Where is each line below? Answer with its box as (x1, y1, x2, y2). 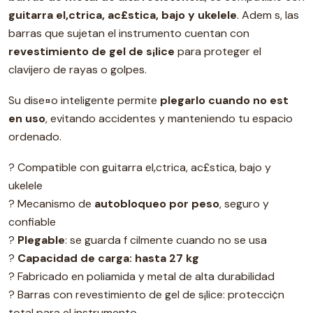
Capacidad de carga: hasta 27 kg (17, 251, 199, 265)
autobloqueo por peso (94, 196, 219, 211)
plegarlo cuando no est (160, 93, 291, 108)
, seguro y (219, 196, 269, 211)
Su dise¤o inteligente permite (8, 93, 160, 108)
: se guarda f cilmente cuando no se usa (65, 233, 267, 247)
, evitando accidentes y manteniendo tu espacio (45, 111, 293, 126)
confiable (8, 214, 56, 229)
